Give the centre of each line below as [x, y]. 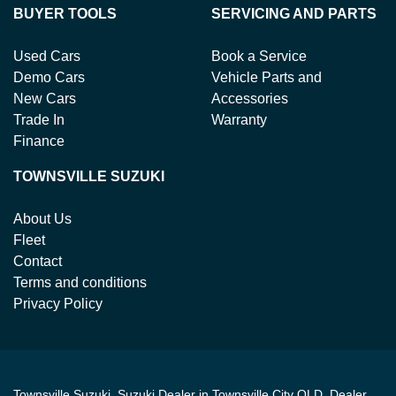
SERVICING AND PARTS [294, 14]
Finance [39, 141]
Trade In [39, 120]
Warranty [239, 120]
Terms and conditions [80, 283]
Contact [38, 262]
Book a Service [259, 57]
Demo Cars [49, 78]
